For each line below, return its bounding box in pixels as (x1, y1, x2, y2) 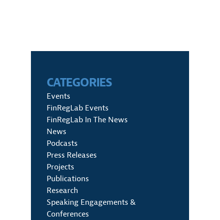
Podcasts (47, 138, 78, 149)
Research (47, 186, 78, 196)
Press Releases (47, 150, 97, 161)
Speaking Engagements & (47, 197, 136, 208)
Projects (47, 162, 74, 172)
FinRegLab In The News (47, 115, 128, 125)
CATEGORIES (47, 75, 112, 90)
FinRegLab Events (47, 103, 109, 113)
